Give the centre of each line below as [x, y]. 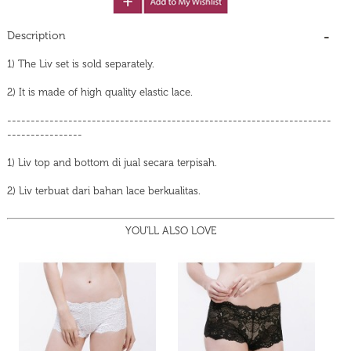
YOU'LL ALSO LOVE [171, 231]
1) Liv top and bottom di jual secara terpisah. [112, 163]
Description [36, 36]
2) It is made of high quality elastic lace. [100, 92]
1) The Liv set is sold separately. [81, 64]
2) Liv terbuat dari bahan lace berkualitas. [104, 191]
